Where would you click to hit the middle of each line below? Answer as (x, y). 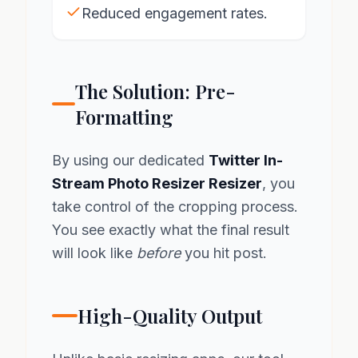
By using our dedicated (130, 160)
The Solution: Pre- (155, 91)
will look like (94, 253)
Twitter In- (246, 160)
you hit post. (224, 253)
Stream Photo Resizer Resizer (157, 183)
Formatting (124, 117)
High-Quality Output (170, 316)
